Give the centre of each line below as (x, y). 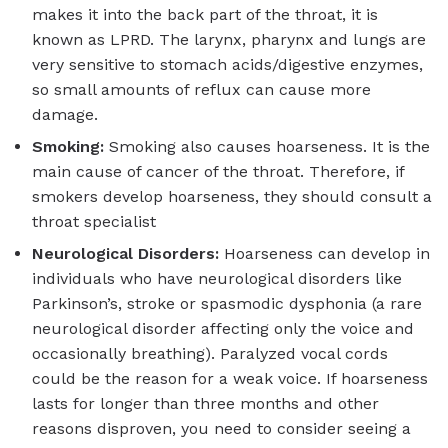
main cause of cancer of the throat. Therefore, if (218, 172)
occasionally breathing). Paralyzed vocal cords (210, 354)
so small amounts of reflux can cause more (201, 89)
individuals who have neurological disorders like (217, 279)
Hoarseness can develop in (324, 254)
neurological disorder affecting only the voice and (223, 329)
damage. (65, 114)
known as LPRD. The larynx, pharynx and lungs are (229, 39)
